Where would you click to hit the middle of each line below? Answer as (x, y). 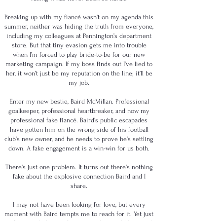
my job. (79, 83)
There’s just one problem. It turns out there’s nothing (79, 167)
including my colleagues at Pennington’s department (79, 36)
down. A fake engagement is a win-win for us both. (79, 148)
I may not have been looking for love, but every (79, 204)
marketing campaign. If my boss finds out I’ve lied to (79, 64)
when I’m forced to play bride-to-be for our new (79, 55)
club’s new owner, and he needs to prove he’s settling (79, 139)
